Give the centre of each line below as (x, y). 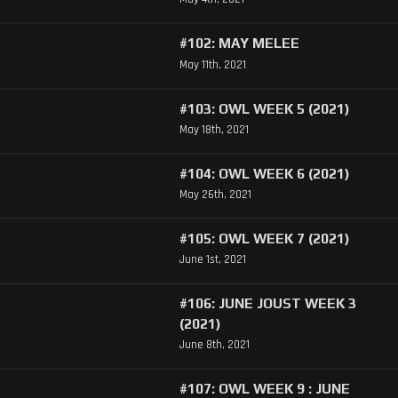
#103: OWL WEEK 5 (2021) (264, 108)
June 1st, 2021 (212, 260)
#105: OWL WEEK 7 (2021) (264, 238)
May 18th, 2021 (214, 129)
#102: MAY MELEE (239, 43)
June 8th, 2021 (214, 345)
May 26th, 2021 (215, 194)
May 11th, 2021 (212, 64)
